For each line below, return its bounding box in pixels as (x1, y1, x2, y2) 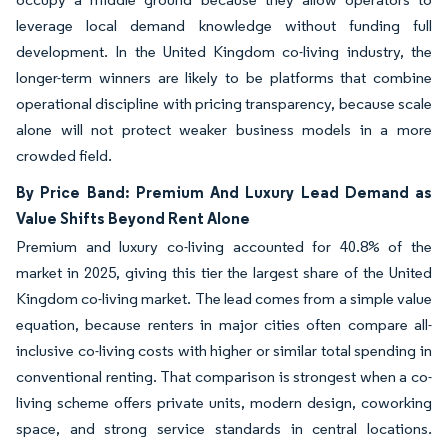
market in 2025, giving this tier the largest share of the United (16, 262, 432, 282)
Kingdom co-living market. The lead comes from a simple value (16, 288, 432, 308)
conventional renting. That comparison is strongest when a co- (16, 366, 432, 386)
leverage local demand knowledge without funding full (16, 15, 432, 35)
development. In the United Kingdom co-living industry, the (16, 41, 432, 61)
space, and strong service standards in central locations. (16, 418, 432, 438)
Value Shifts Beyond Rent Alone (16, 207, 250, 228)
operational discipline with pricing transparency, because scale (16, 93, 432, 113)
